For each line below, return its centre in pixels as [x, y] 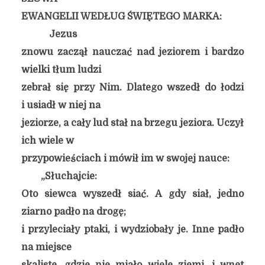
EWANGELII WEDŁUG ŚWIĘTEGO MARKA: [122, 17]
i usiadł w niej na [61, 105]
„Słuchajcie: [69, 176]
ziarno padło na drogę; [73, 212]
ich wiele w [47, 141]
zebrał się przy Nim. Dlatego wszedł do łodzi [132, 88]
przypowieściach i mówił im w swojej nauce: [125, 159]
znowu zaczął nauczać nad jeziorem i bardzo [132, 52]
